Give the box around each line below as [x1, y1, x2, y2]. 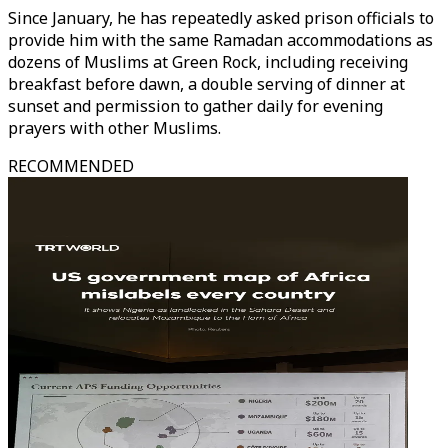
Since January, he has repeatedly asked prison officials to [8, 7, 434, 29]
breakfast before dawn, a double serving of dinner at [8, 73, 405, 95]
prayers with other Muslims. [8, 117, 221, 139]
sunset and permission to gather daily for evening [8, 95, 383, 117]
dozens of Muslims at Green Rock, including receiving [8, 51, 408, 73]
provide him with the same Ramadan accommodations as [8, 29, 433, 51]
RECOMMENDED [8, 155, 134, 177]
